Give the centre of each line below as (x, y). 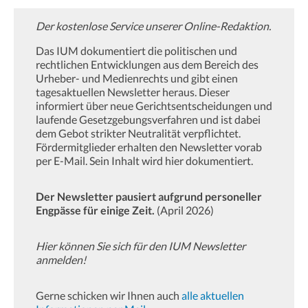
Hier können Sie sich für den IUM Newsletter (141, 245)
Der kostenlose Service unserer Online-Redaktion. (153, 25)
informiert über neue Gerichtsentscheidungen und (154, 105)
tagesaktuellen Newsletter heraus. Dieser (133, 91)
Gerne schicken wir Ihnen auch (109, 295)
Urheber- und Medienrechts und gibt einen (137, 78)
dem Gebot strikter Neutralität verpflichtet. (138, 133)
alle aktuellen (213, 295)
